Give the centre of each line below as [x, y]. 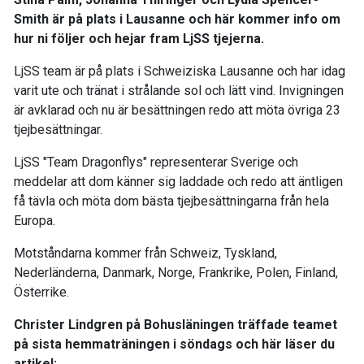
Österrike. [41, 292]
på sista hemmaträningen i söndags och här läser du [174, 344]
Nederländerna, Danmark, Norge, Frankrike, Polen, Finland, [176, 273]
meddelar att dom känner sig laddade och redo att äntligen [178, 182]
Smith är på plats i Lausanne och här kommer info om [177, 19]
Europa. [35, 221]
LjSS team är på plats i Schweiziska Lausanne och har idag [180, 71]
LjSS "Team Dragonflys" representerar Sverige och [156, 162]
